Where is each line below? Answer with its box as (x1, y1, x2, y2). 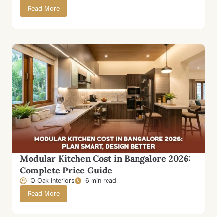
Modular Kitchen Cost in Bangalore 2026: (20, 153, 191, 164)
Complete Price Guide (20, 164, 112, 176)
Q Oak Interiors (31, 176, 75, 184)
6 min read (85, 176, 116, 184)
